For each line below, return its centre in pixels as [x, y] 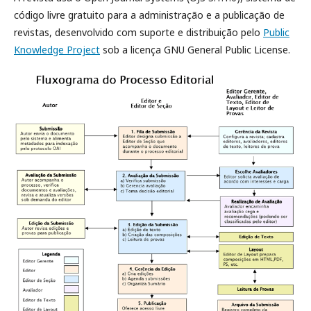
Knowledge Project [57, 50]
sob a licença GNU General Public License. [195, 50]
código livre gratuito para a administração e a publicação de [149, 15]
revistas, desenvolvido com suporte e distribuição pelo [138, 33]
